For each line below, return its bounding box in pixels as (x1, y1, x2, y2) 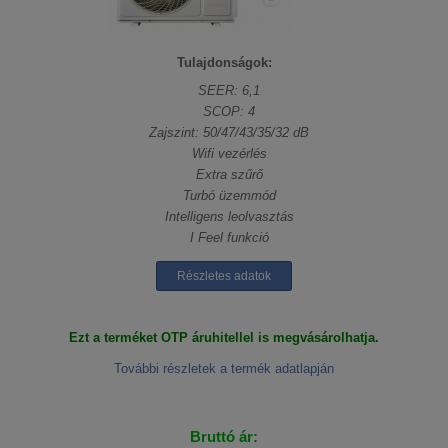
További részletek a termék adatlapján (114, 361, 334, 377)
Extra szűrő (195, 167, 263, 183)
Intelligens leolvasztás (164, 209, 294, 225)
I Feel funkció (189, 230, 269, 246)
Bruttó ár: (190, 428, 258, 446)
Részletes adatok (177, 270, 271, 283)
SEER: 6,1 (198, 83, 260, 99)
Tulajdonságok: (176, 55, 272, 71)
